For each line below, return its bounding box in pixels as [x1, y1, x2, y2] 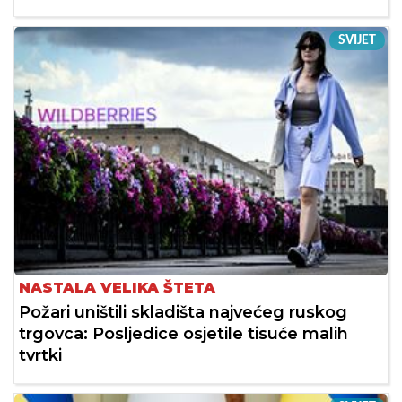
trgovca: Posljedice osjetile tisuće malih [19, 324, 348, 345]
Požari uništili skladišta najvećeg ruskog [19, 302, 347, 323]
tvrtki [19, 345, 62, 366]
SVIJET [338, 32, 376, 48]
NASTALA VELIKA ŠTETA [19, 279, 215, 297]
